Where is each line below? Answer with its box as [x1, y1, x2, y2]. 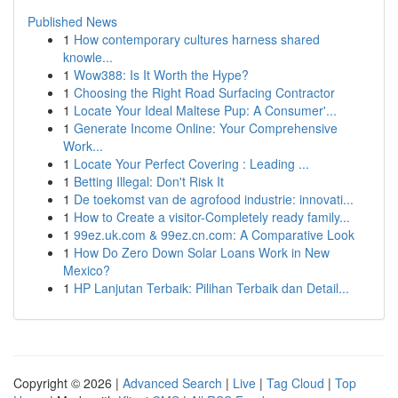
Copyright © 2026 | [13, 374, 123, 392]
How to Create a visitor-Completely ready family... [74, 208, 350, 226]
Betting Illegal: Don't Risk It [74, 172, 224, 190]
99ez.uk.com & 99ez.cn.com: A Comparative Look [74, 226, 354, 243]
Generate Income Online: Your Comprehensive [74, 119, 338, 137]
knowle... [63, 48, 113, 66]
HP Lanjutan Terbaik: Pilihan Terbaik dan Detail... [74, 279, 349, 297]
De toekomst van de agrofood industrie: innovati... [74, 190, 354, 208]
